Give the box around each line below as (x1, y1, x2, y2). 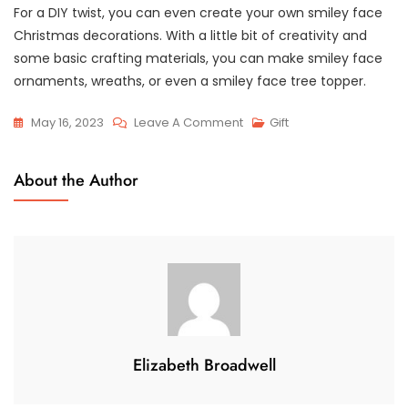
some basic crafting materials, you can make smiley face (14, 48, 382, 67)
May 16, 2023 (31, 113, 104, 131)
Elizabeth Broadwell (132, 352, 276, 377)
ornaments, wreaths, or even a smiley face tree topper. (14, 71, 366, 90)
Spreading (242, 136, 305, 154)
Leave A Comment (134, 113, 243, 131)
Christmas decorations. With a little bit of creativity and (14, 25, 367, 45)
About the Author (14, 168, 138, 192)
